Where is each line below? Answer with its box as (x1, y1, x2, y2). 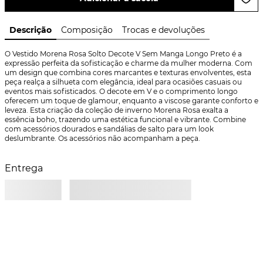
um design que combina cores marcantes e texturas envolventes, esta (5, 68, 251, 77)
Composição (61, 25, 113, 35)
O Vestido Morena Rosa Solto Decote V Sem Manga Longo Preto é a (5, 49, 242, 58)
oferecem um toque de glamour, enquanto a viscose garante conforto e (5, 96, 258, 105)
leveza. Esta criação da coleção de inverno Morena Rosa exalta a (5, 106, 228, 114)
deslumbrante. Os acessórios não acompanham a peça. (5, 134, 200, 143)
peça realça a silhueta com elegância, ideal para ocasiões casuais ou (5, 77, 242, 86)
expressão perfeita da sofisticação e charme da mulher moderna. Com (5, 59, 252, 68)
